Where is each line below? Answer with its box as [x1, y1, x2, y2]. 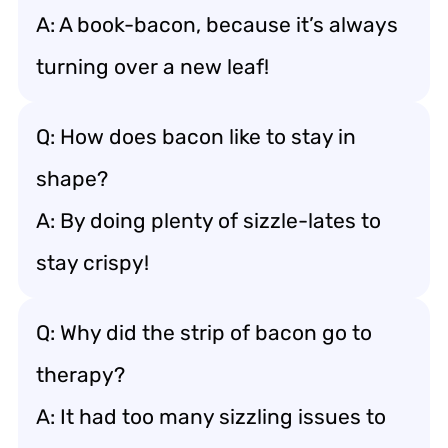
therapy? [36, 362, 125, 387]
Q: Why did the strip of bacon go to [36, 320, 372, 345]
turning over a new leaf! [36, 54, 269, 79]
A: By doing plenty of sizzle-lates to [36, 208, 381, 233]
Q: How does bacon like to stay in [36, 124, 356, 149]
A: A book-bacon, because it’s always [36, 12, 398, 37]
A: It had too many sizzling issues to [36, 404, 386, 429]
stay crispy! [36, 250, 149, 275]
